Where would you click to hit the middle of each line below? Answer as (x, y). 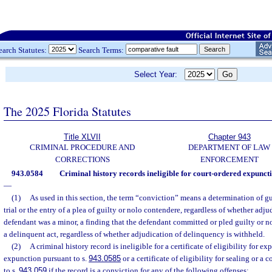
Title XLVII (82, 137)
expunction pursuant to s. (46, 258)
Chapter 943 (229, 137)
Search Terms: (101, 50)
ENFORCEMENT (229, 159)
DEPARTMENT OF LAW (229, 147)
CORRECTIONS (82, 159)
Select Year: (159, 74)
